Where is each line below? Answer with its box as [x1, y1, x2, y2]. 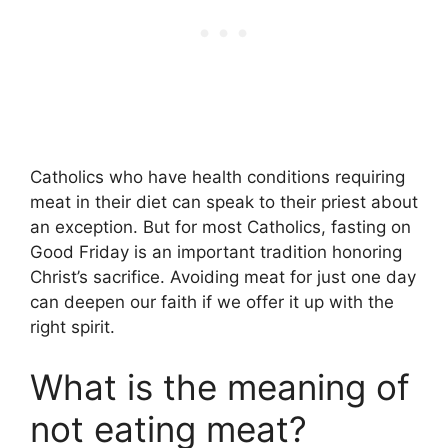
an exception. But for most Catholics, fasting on [30, 217, 411, 238]
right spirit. [30, 317, 115, 338]
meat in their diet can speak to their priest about [30, 192, 418, 213]
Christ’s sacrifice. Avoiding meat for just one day [30, 267, 416, 288]
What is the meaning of [30, 365, 410, 408]
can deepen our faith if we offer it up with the [30, 292, 394, 313]
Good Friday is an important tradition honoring [30, 242, 402, 263]
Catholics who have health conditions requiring [30, 167, 405, 188]
